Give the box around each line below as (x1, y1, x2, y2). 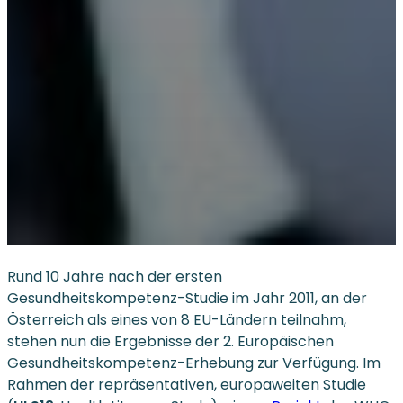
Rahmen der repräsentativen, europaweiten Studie (7, 373, 366, 395)
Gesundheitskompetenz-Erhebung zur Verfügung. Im (7, 352, 381, 373)
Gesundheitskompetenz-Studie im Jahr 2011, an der (7, 287, 367, 309)
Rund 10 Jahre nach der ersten (7, 265, 222, 287)
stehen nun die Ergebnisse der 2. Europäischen (7, 330, 334, 352)
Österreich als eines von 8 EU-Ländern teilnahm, (7, 309, 346, 330)
